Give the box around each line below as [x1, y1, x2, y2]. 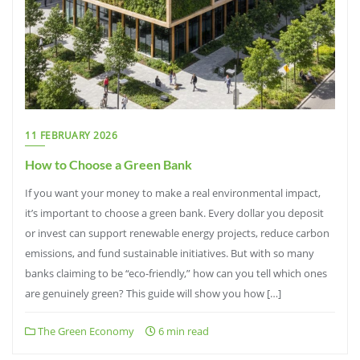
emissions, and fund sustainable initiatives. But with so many [25, 246, 314, 260]
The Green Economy [35, 324, 134, 338]
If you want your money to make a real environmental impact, [25, 186, 321, 200]
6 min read [156, 324, 209, 338]
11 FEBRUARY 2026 [25, 129, 117, 142]
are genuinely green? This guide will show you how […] [25, 286, 281, 301]
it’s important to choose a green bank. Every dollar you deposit [25, 206, 324, 220]
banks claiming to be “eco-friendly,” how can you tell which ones [25, 266, 327, 280]
